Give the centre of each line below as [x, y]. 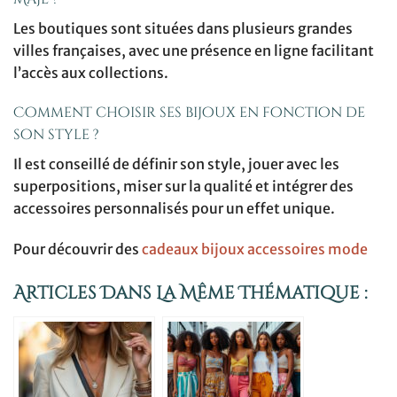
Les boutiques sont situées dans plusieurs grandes [183, 28]
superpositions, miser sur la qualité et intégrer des [183, 187]
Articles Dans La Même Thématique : [191, 292]
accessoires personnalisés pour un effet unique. [174, 209]
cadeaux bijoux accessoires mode [255, 249]
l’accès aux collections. [91, 72]
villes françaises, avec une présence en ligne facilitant [194, 50]
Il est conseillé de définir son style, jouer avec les [176, 164]
